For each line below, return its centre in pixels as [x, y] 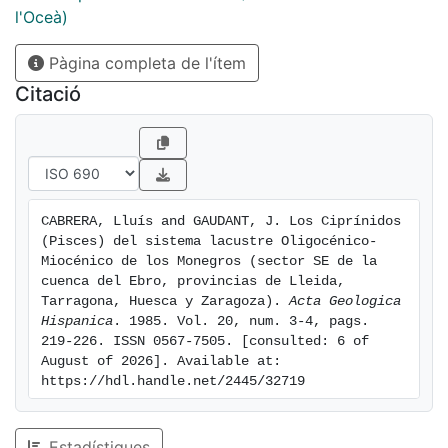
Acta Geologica [345, 302]
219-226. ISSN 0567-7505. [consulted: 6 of [205, 342]
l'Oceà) [41, 17]
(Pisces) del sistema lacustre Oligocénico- [209, 242]
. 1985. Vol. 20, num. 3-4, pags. [241, 322]
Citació [48, 94]
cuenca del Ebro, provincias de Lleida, [193, 282]
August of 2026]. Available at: [161, 362]
